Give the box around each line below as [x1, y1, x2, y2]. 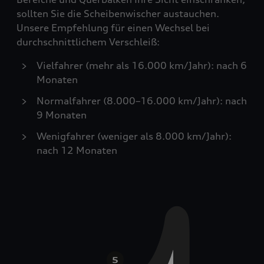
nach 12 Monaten [37, 144, 117, 156]
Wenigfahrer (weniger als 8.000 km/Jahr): [37, 130, 232, 142]
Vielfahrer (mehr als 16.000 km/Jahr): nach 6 [37, 60, 247, 71]
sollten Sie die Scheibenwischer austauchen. [16, 8, 219, 19]
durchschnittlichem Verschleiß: [16, 36, 160, 48]
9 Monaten [37, 109, 87, 121]
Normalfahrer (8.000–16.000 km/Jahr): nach [37, 95, 247, 107]
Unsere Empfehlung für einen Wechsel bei [16, 22, 210, 34]
